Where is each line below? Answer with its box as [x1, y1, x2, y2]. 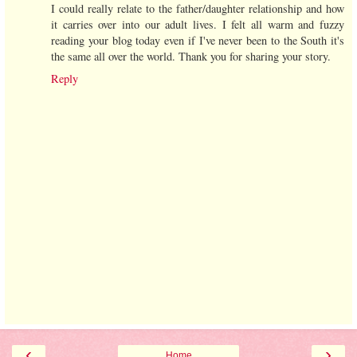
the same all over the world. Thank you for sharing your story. [51, 49, 331, 65]
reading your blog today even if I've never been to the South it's [51, 33, 344, 49]
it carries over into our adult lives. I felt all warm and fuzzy [51, 17, 344, 33]
